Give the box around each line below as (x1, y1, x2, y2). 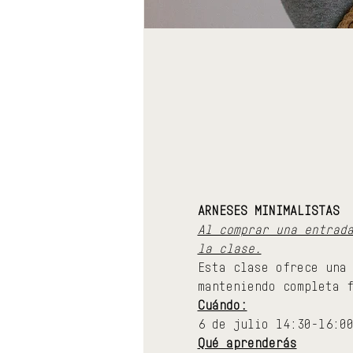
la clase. (197, 240, 262, 256)
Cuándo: (197, 296, 247, 313)
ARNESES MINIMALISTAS (197, 202, 340, 218)
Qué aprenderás (197, 334, 297, 351)
